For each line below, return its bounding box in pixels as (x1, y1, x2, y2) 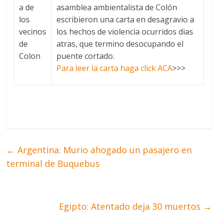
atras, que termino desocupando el (56, 38, 184, 50)
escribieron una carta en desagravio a (56, 14, 195, 25)
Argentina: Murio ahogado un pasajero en (15, 144, 192, 156)
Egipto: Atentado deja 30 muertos (58, 200, 203, 213)
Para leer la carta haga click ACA (56, 63, 173, 74)
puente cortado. (56, 51, 115, 62)
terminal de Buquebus (6, 158, 100, 170)
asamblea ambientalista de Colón (56, 2, 178, 13)
